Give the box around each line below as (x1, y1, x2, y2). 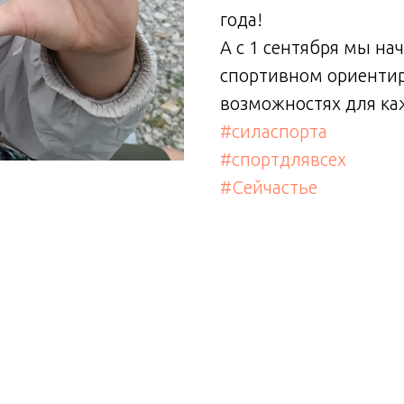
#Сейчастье (220, 177, 317, 197)
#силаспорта (220, 121, 327, 142)
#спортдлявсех (220, 149, 346, 170)
